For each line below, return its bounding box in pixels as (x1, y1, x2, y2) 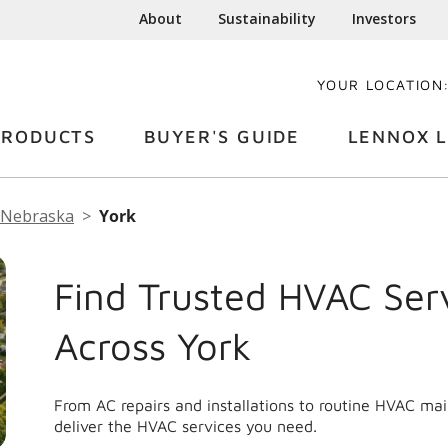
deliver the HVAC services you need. (54, 417, 317, 436)
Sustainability (218, 9, 317, 28)
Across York (54, 323, 251, 369)
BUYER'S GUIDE (143, 126, 300, 147)
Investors (352, 9, 417, 28)
